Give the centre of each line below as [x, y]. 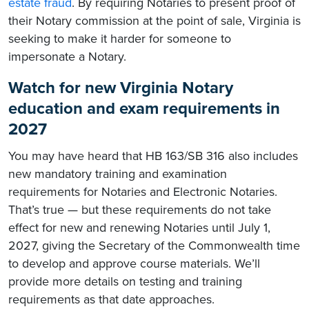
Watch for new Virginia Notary [121, 88]
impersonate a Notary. [67, 57]
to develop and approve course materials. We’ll [134, 264]
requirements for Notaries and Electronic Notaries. [143, 192]
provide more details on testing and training [125, 282]
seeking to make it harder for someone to [120, 39]
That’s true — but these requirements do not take [140, 210]
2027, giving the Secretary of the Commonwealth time [154, 246]
